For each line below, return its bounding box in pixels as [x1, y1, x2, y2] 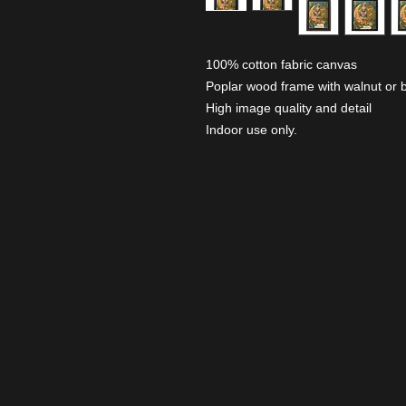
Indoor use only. [206, 122, 297, 137]
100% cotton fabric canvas [206, 57, 357, 72]
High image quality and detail [206, 101, 372, 115]
